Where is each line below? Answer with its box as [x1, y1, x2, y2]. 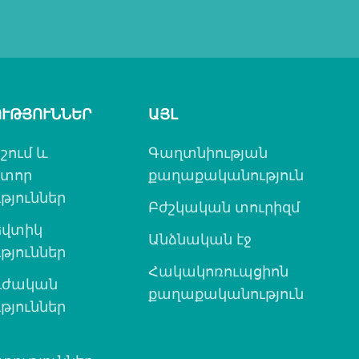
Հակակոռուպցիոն [147, 261, 288, 280]
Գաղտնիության [147, 143, 268, 162]
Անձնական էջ [147, 229, 252, 248]
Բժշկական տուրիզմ [147, 197, 300, 216]
